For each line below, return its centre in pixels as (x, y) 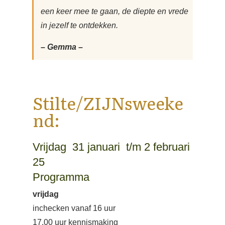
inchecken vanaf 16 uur (74, 208)
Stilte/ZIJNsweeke (108, 102)
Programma (61, 177)
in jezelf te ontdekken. (80, 25)
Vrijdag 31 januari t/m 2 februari (111, 147)
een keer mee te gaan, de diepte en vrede (115, 11)
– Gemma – (62, 47)
